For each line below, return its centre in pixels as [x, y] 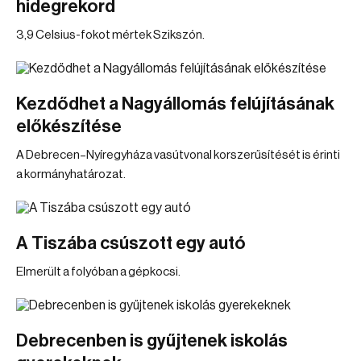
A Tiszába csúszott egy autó [131, 243]
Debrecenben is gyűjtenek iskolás [152, 341]
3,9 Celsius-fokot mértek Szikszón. [110, 35]
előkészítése [69, 127]
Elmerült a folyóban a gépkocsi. [98, 272]
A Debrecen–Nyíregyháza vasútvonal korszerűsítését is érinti [178, 155]
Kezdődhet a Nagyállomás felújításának [175, 104]
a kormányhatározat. [71, 174]
